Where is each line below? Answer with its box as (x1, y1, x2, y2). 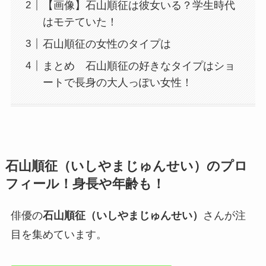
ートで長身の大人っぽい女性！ (42, 76, 192, 88)
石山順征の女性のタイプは (42, 37, 171, 50)
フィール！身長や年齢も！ (5, 177, 165, 192)
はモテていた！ (42, 15, 118, 28)
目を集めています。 (10, 228, 107, 240)
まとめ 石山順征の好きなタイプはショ (42, 59, 235, 72)
